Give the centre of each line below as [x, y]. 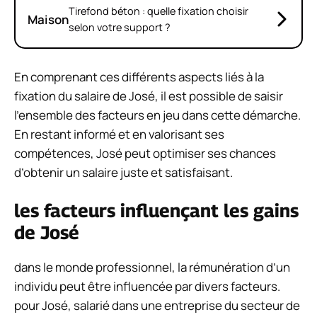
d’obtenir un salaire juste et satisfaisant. [123, 172]
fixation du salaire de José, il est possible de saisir [149, 96]
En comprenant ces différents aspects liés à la [139, 76]
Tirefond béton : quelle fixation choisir [158, 11]
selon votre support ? [120, 28]
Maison [48, 19]
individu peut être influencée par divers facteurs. [147, 287]
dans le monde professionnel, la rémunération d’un [152, 267]
